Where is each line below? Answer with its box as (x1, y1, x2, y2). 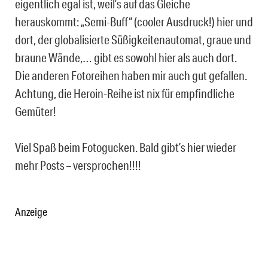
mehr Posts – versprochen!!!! (15, 157, 141, 172)
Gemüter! (15, 103, 56, 118)
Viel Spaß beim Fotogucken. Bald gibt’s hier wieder (15, 139, 236, 154)
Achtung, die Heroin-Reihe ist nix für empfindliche (15, 86, 234, 100)
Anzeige (15, 205, 47, 218)
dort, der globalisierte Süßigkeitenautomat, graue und (15, 32, 251, 47)
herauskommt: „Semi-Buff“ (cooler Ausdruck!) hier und (15, 14, 253, 29)
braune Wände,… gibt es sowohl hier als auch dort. (15, 50, 237, 65)
